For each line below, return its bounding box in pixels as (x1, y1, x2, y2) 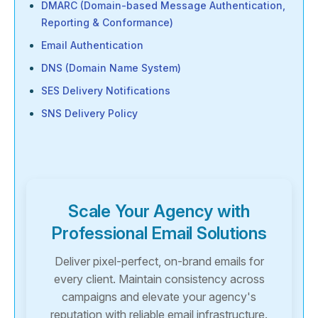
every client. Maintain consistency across (53, 272, 265, 287)
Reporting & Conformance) (41, 16, 173, 29)
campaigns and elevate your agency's (62, 290, 256, 305)
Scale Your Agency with (68, 201, 250, 222)
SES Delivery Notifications (41, 84, 170, 97)
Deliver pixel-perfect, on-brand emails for (54, 254, 264, 269)
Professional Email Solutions (51, 223, 267, 244)
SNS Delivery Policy (41, 107, 138, 120)
